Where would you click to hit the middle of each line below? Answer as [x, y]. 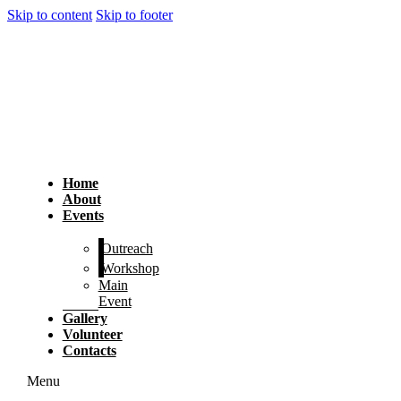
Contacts [89, 350]
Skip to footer [134, 15]
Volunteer [92, 334]
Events [83, 215]
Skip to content [50, 15]
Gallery [85, 318]
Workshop [130, 268]
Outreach [127, 248]
